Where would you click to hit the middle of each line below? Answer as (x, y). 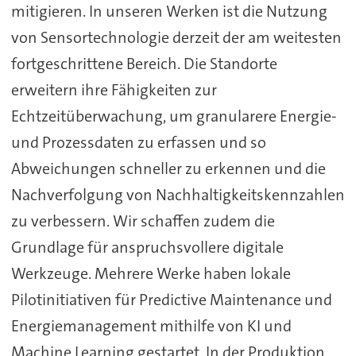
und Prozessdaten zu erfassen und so (138, 143)
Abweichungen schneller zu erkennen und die (168, 169)
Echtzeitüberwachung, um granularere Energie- (174, 116)
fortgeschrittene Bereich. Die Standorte (144, 64)
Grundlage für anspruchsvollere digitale (147, 248)
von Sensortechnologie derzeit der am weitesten (176, 38)
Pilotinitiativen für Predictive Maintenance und (171, 300)
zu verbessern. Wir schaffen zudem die (143, 221)
